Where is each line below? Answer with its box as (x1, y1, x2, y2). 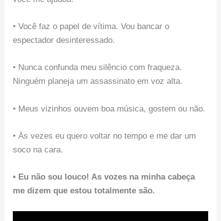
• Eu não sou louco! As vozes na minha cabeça (13, 172, 195, 182)
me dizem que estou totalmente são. (13, 186, 155, 196)
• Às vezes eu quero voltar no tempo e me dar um (13, 131, 196, 141)
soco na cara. (13, 145, 64, 154)
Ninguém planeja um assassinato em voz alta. (13, 76, 183, 86)
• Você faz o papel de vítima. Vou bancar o (13, 22, 170, 32)
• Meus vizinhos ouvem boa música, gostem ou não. (13, 104, 206, 113)
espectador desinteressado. (13, 36, 115, 45)
